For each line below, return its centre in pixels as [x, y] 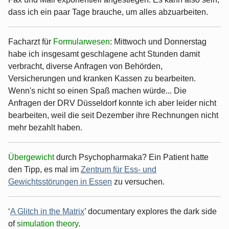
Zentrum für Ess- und [119, 169]
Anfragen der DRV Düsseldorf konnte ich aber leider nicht [112, 103]
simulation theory [48, 223]
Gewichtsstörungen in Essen [60, 181]
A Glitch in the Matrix [47, 211]
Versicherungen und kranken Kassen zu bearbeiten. [102, 78]
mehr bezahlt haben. [45, 127]
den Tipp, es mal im [44, 169]
